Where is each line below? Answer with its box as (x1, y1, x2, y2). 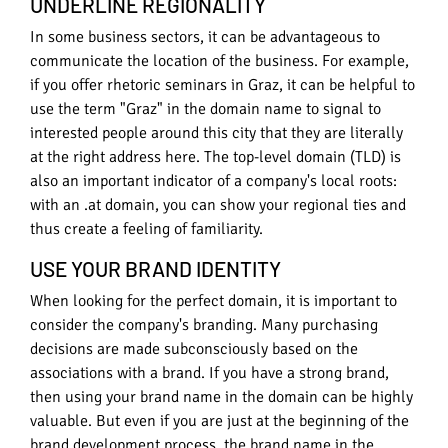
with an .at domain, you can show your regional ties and (30, 194, 406, 215)
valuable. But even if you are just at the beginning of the (30, 411, 409, 432)
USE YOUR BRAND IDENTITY (30, 255, 281, 281)
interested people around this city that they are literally (30, 122, 403, 143)
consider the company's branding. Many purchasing (30, 315, 378, 336)
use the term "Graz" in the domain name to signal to (30, 98, 381, 119)
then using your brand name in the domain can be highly (30, 387, 413, 408)
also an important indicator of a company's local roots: (30, 170, 397, 191)
